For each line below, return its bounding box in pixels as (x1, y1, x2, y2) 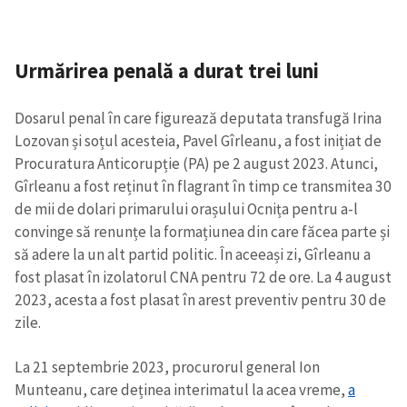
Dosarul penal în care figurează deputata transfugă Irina (15, 108, 382, 129)
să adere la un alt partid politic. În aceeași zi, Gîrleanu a (15, 244, 371, 265)
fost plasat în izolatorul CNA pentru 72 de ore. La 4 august (15, 267, 392, 288)
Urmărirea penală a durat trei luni (15, 57, 319, 84)
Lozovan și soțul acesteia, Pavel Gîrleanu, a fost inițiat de (15, 131, 382, 152)
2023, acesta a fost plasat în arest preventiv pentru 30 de (15, 290, 386, 311)
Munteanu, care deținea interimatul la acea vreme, (15, 379, 348, 400)
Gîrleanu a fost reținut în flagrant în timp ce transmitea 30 (15, 176, 392, 197)
